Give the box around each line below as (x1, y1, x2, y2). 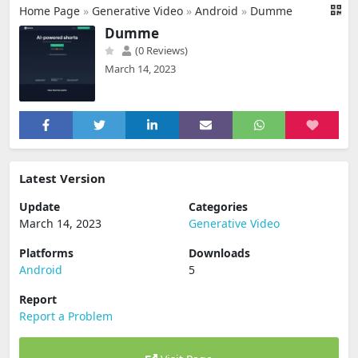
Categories (189, 199, 248, 214)
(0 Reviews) (133, 43, 188, 58)
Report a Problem (19, 308, 113, 324)
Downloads (189, 245, 250, 261)
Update (19, 199, 60, 214)
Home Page (19, 3, 80, 18)
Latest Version (19, 170, 105, 186)
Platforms (19, 245, 74, 261)
